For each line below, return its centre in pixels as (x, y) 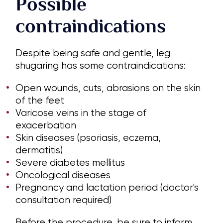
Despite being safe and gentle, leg (93, 53)
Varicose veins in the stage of (81, 113)
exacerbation (46, 125)
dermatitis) (39, 150)
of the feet (40, 101)
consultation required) (64, 200)
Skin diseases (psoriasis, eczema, (88, 138)
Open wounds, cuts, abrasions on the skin (108, 88)
